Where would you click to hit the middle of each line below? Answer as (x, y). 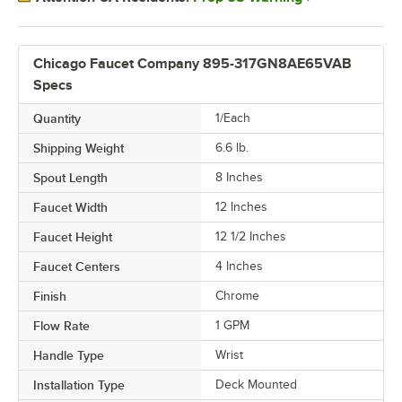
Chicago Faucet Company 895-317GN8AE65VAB (192, 63)
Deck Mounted (256, 384)
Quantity (57, 118)
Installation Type (79, 385)
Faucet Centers (77, 266)
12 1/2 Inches (251, 236)
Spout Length (70, 177)
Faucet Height (73, 236)
